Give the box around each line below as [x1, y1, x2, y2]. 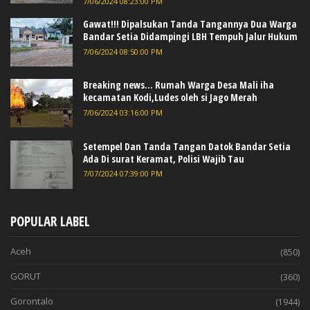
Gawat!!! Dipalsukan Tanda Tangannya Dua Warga [83, 17, 297, 31]
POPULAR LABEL [10, 212, 90, 230]
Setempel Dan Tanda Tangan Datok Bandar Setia [83, 139, 291, 153]
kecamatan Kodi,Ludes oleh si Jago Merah [83, 91, 257, 104]
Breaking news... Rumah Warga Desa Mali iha [83, 78, 274, 92]
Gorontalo [10, 294, 53, 307]
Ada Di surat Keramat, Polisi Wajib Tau [83, 152, 244, 165]
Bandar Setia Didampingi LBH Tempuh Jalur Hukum [83, 30, 298, 44]
